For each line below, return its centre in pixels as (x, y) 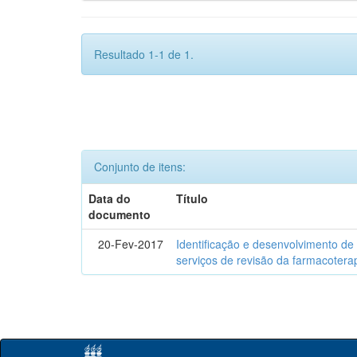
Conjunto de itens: (140, 167)
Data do (110, 198)
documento (120, 214)
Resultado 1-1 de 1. (144, 54)
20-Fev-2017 (131, 244)
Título (192, 198)
